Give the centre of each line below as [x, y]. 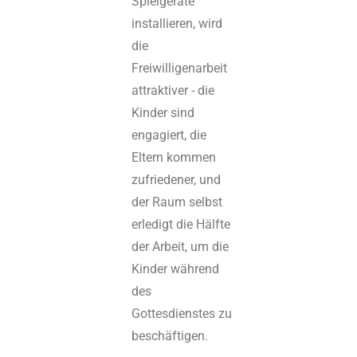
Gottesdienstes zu [182, 313]
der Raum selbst [177, 202]
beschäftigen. [170, 335]
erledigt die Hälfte [181, 224]
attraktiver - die [173, 90]
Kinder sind [163, 112]
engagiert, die [169, 135]
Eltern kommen [174, 157]
